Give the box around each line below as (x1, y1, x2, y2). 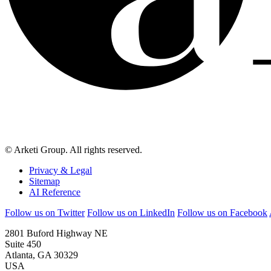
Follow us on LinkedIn (87, 207, 175, 218)
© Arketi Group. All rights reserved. (5, 145, 142, 155)
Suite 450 (5, 239, 41, 250)
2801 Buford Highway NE (5, 228, 108, 239)
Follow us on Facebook (177, 207, 267, 218)
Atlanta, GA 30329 (5, 250, 78, 261)
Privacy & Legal (29, 165, 92, 176)
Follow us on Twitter (5, 207, 85, 218)
